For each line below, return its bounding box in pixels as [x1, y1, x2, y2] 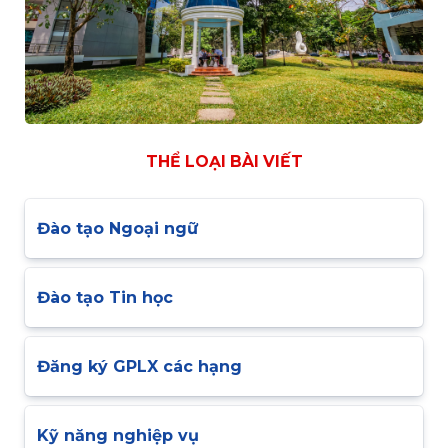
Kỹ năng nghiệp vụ [37, 425, 199, 445]
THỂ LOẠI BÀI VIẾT [145, 151, 303, 171]
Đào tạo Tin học [37, 287, 173, 307]
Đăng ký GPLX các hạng [37, 356, 242, 376]
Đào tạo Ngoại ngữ [37, 218, 198, 238]
